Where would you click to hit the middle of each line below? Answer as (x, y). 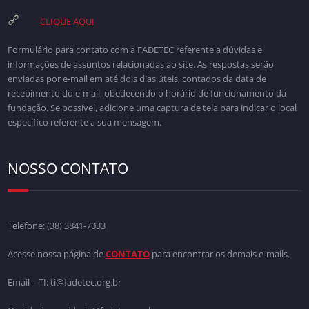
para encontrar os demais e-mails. (220, 253)
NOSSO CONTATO (68, 168)
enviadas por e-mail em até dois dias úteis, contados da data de (137, 78)
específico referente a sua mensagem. (84, 122)
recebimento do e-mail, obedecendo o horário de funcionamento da (147, 93)
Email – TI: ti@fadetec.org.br (64, 282)
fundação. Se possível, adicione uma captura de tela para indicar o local (152, 107)
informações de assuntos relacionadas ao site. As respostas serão (140, 64)
